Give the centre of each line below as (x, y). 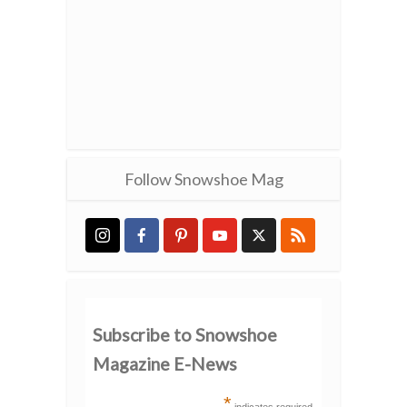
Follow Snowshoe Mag (203, 179)
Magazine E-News (164, 364)
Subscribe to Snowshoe (184, 335)
